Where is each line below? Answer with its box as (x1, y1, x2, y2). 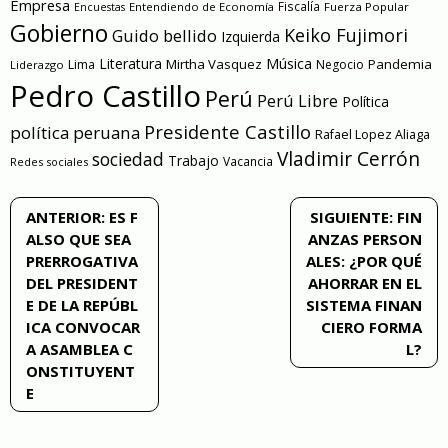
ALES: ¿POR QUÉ (306, 250, 422, 271)
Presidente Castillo (144, 119, 311, 145)
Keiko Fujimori (284, 23, 408, 48)
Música (266, 54, 312, 74)
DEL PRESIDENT (26, 272, 138, 293)
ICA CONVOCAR (26, 316, 140, 337)
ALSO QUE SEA (26, 228, 131, 249)
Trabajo (168, 151, 219, 171)
